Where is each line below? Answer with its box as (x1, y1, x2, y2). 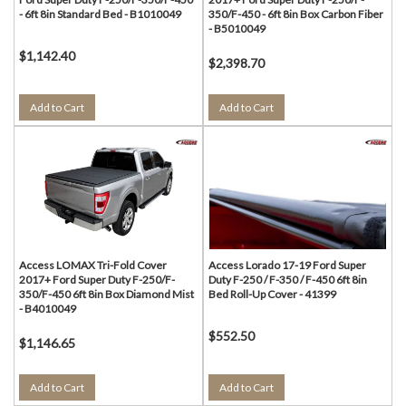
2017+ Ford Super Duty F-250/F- (19, 273, 175, 286)
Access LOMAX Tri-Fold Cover (19, 258, 167, 272)
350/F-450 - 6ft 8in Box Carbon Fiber (208, 7, 383, 21)
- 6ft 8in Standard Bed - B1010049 (19, 7, 181, 21)
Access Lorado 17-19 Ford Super (208, 258, 366, 272)
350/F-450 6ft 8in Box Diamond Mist (19, 287, 194, 301)
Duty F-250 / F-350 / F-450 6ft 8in (208, 273, 367, 286)
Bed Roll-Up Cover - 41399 (208, 287, 336, 301)
